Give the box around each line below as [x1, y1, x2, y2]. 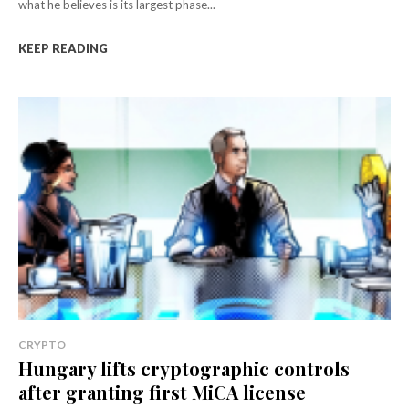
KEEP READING [18, 40, 108, 56]
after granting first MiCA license [18, 380, 306, 405]
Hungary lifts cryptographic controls [18, 356, 350, 382]
